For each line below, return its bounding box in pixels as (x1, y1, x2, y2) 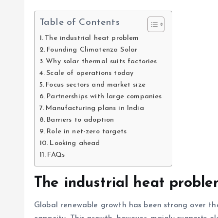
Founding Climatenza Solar (47, 46, 138, 54)
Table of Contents (39, 18, 120, 28)
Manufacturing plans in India (46, 105, 144, 112)
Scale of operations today (46, 70, 134, 77)
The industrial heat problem (45, 35, 139, 42)
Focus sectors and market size (46, 81, 145, 89)
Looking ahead (50, 140, 100, 147)
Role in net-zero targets (47, 128, 127, 135)
